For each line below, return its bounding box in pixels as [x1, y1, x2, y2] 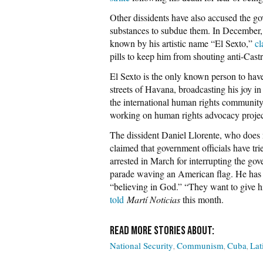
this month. [180, 193, 224, 205]
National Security [110, 240, 173, 251]
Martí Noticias [127, 193, 180, 205]
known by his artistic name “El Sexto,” [110, 37, 255, 49]
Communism [177, 240, 224, 251]
